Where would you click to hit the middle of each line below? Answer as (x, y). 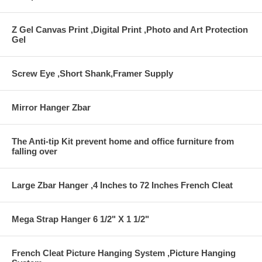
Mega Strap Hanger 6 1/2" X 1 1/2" (80, 219)
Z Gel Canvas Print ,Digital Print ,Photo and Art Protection (130, 30)
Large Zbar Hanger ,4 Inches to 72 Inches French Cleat (122, 185)
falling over (35, 151)
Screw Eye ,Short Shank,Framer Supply (92, 74)
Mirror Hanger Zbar (51, 108)
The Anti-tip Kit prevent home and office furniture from (123, 142)
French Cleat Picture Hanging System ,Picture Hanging (124, 253)
